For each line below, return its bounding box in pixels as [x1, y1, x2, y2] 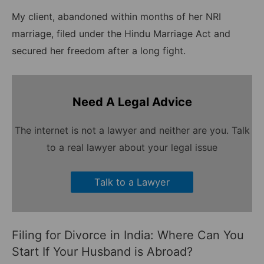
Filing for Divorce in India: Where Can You [12, 227, 244, 242]
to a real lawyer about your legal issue [47, 141, 217, 154]
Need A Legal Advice [72, 95, 192, 110]
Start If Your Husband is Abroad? [12, 244, 193, 259]
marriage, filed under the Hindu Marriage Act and [12, 28, 230, 40]
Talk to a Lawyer [94, 176, 170, 188]
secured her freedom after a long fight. [12, 45, 186, 57]
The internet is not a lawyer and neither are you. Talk [14, 124, 250, 137]
